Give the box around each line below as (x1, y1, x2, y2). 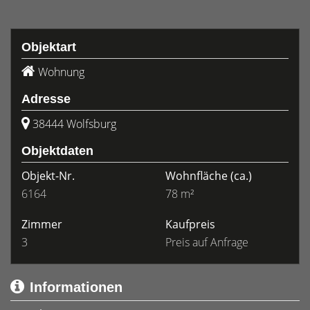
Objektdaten (21, 144, 93, 158)
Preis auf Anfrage (165, 235, 248, 250)
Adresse (21, 92, 71, 106)
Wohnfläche (165, 168, 228, 183)
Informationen (30, 280, 122, 295)
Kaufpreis (165, 217, 215, 232)
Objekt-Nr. (21, 168, 75, 183)
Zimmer (21, 217, 62, 232)
